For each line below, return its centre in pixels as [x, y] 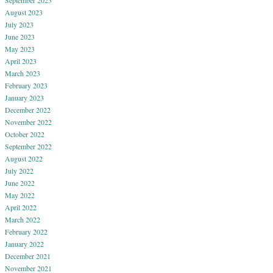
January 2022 [24, 243]
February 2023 [26, 85]
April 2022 [21, 207]
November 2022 [28, 122]
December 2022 [28, 109]
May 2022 [20, 195]
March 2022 [23, 219]
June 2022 [20, 183]
